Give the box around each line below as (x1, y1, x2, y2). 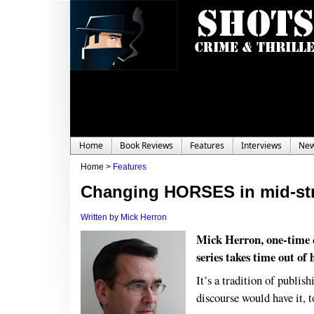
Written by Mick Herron (81, 212, 167, 223)
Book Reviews (120, 139, 173, 151)
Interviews (241, 139, 282, 151)
